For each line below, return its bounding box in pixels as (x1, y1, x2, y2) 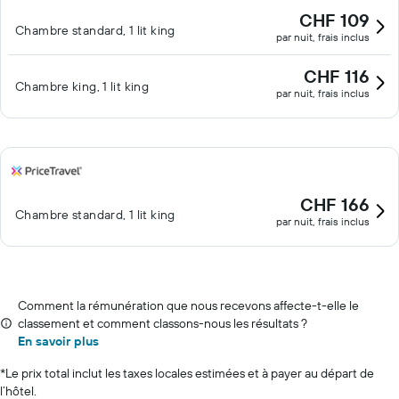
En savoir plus (18, 333, 99, 349)
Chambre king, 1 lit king (15, 78, 150, 94)
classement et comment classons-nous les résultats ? (18, 315, 307, 331)
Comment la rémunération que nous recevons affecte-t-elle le (18, 297, 359, 313)
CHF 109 (299, 9, 370, 31)
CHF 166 (300, 193, 370, 216)
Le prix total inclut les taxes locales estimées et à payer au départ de (5, 365, 374, 381)
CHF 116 (304, 65, 370, 87)
